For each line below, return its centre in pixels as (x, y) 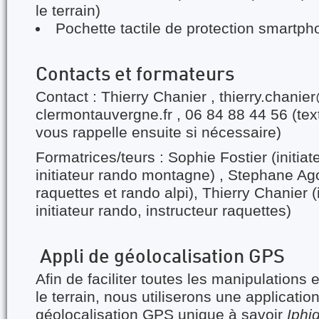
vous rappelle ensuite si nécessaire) (158, 132)
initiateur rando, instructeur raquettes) (163, 211)
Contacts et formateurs (135, 75)
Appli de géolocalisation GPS (160, 258)
